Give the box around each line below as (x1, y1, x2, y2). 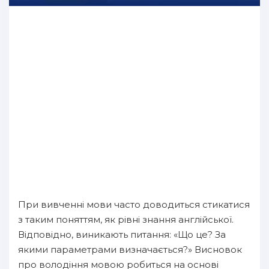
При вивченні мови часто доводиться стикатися (18, 199, 250, 210)
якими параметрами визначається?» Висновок (18, 244, 242, 255)
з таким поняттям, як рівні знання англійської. (18, 214, 234, 225)
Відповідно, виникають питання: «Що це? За (18, 229, 226, 240)
